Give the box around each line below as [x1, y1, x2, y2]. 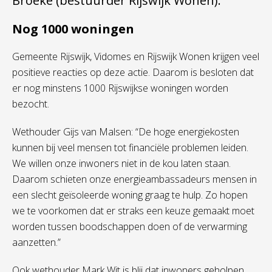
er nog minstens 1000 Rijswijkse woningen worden [12, 81, 228, 95]
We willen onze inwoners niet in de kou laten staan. [12, 157, 231, 170]
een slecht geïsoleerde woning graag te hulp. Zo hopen [12, 188, 248, 202]
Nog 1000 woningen [12, 21, 134, 37]
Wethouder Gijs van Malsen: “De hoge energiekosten [12, 125, 239, 138]
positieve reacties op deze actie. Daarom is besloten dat [12, 66, 254, 79]
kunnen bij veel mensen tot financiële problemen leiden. [12, 141, 248, 154]
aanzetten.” [12, 236, 61, 249]
